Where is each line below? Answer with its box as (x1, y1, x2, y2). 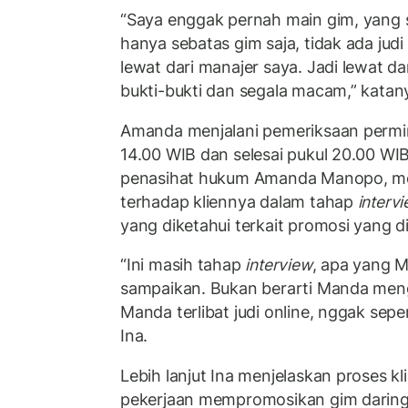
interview (245, 255, 312, 275)
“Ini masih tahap (120, 255, 246, 275)
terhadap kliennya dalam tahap (120, 191, 358, 211)
